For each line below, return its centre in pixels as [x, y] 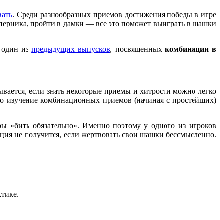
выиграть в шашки [185, 23]
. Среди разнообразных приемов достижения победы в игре [114, 14]
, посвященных [137, 49]
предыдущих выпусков [71, 49]
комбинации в [191, 49]
